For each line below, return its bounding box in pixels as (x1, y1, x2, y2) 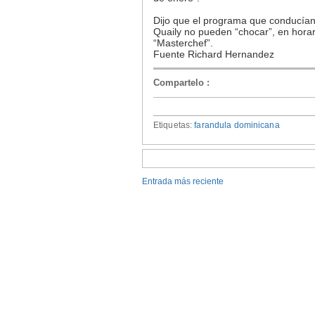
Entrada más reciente (142, 176, 224, 186)
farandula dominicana (194, 120, 280, 130)
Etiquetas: (153, 120, 195, 130)
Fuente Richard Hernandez (153, 49, 274, 60)
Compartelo (153, 77, 207, 88)
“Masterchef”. (153, 37, 213, 49)
